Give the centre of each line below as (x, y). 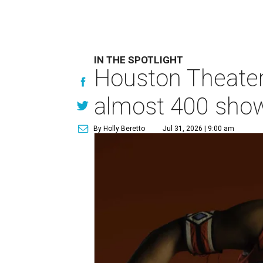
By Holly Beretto (119, 129)
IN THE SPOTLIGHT (139, 60)
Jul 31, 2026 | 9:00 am (199, 129)
